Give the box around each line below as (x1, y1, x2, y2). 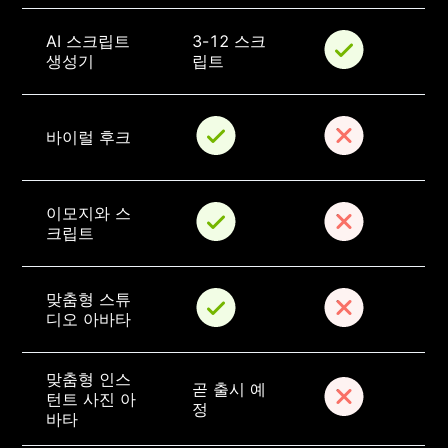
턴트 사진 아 (46, 389, 137, 410)
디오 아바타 (46, 309, 132, 330)
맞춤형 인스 (46, 369, 132, 390)
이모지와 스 (46, 203, 132, 224)
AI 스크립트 (46, 31, 136, 52)
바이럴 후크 (46, 127, 132, 148)
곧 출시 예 (192, 379, 267, 400)
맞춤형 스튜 (46, 289, 132, 310)
